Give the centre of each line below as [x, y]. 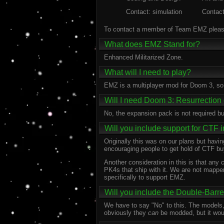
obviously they [126, 213]
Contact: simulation [154, 12]
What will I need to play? [148, 72]
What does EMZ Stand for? [152, 44]
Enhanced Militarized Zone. [143, 57]
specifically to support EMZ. [145, 177]
